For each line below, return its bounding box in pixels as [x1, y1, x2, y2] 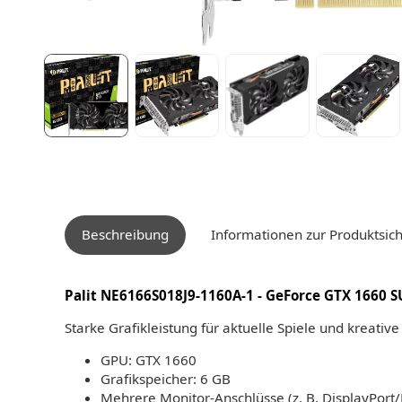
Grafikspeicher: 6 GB [100, 370, 231, 389]
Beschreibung [82, 225, 170, 244]
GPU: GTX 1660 [100, 351, 197, 370]
